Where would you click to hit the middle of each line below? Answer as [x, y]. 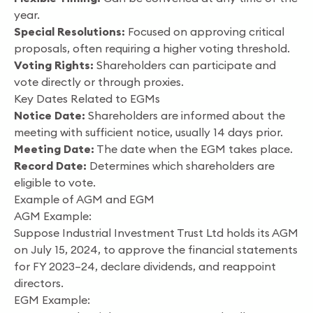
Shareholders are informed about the [185, 115]
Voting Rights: [54, 65]
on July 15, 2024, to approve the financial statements [156, 249]
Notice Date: [50, 115]
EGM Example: [52, 300]
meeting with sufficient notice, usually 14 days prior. [148, 132]
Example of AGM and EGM [84, 199]
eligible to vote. [55, 182]
